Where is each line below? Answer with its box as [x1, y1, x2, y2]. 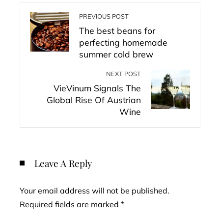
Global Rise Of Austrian [47, 94, 141, 105]
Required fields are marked [20, 199, 121, 209]
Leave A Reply [34, 157, 92, 169]
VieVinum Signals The [54, 82, 141, 93]
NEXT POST [106, 70, 141, 78]
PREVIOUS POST [79, 12, 129, 20]
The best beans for [79, 25, 155, 36]
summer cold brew [79, 49, 153, 59]
